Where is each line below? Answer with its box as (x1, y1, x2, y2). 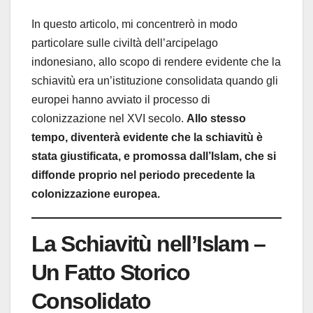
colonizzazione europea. (31, 188, 160, 201)
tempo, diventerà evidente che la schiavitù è (31, 131, 263, 144)
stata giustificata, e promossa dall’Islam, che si (31, 150, 276, 163)
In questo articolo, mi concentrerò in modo (31, 18, 238, 31)
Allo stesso (187, 112, 246, 125)
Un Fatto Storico (31, 260, 190, 286)
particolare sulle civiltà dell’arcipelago (31, 37, 218, 50)
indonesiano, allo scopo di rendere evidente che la (31, 56, 281, 68)
